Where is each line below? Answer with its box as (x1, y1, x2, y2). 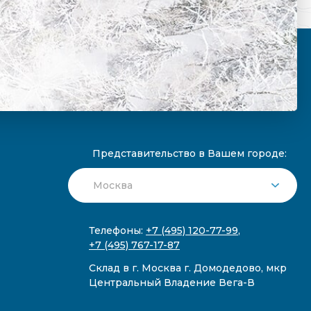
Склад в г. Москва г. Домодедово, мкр (89, 262, 287, 275)
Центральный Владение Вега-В (89, 276, 255, 289)
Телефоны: (89, 224, 146, 237)
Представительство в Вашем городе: (92, 147, 287, 160)
